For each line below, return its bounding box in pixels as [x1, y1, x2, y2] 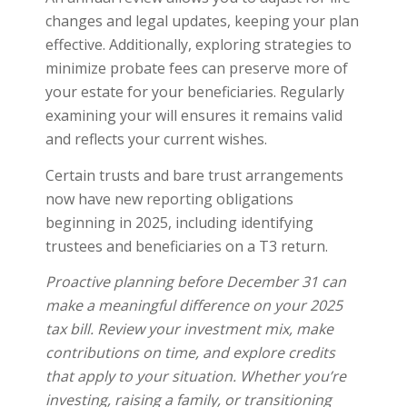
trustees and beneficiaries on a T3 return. [45, 235, 328, 256]
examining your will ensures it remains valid [45, 105, 342, 125]
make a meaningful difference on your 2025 [45, 295, 342, 316]
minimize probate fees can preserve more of [45, 58, 348, 78]
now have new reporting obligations [45, 188, 293, 209]
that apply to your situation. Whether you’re [45, 366, 346, 387]
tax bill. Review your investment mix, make [45, 319, 333, 340]
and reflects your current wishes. [45, 129, 267, 149]
